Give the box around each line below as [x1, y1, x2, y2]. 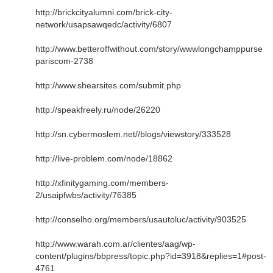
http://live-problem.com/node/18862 [35, 153, 172, 163]
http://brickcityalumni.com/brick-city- [35, 7, 172, 17]
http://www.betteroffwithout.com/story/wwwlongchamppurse [35, 43, 263, 54]
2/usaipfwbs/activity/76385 [35, 190, 136, 200]
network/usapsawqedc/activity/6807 [35, 19, 172, 29]
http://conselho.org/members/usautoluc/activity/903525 [35, 214, 246, 224]
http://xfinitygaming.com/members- [35, 177, 169, 188]
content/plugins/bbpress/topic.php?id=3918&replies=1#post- [35, 250, 266, 261]
